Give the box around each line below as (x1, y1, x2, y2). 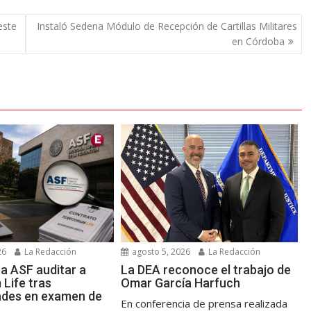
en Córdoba (231, 34, 285, 48)
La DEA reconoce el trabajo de (121, 262, 292, 278)
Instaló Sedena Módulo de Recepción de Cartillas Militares (36, 19, 297, 33)
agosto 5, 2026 (130, 246, 191, 258)
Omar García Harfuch (121, 276, 241, 291)
